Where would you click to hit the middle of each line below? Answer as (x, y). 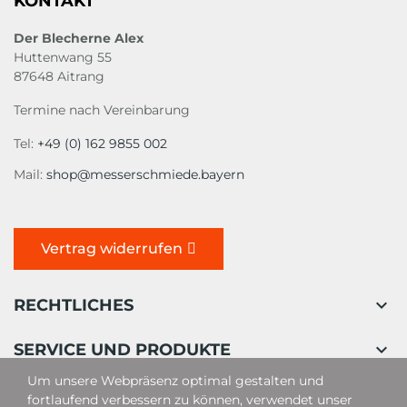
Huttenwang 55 (63, 57)
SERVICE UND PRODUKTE (122, 349)
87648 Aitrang (59, 76)
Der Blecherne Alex (79, 38)
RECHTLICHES (74, 305)
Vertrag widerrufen (112, 248)
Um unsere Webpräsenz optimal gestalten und (175, 381)
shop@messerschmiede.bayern (145, 174)
